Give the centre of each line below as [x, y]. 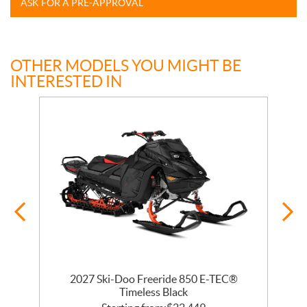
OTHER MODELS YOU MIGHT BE [126, 66]
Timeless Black [153, 292]
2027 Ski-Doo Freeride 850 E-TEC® [153, 279]
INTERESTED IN [66, 82]
